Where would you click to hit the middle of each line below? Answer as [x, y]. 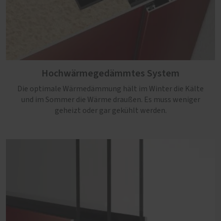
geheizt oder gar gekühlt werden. [110, 110]
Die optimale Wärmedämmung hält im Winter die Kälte [110, 89]
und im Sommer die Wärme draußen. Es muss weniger [110, 100]
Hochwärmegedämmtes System [110, 74]
